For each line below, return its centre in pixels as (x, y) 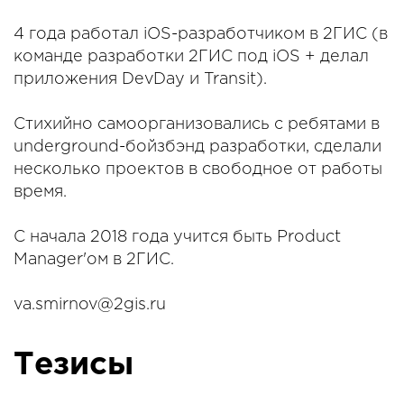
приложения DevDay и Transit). (140, 80)
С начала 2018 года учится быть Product (177, 238)
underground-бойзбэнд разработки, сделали (197, 147)
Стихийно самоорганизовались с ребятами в (197, 125)
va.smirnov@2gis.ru (90, 305)
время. (40, 193)
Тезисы (73, 366)
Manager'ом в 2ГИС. (94, 260)
